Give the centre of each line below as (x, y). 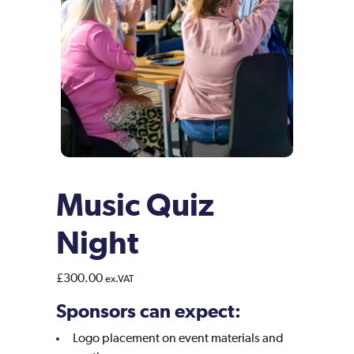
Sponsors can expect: (149, 312)
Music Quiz (135, 206)
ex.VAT (120, 279)
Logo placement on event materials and (178, 339)
